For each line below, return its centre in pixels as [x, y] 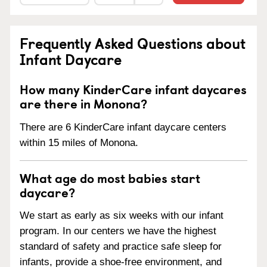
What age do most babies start [110, 177]
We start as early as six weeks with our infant [122, 216]
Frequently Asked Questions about [133, 43]
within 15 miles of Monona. [79, 142]
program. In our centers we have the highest [118, 231]
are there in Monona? [83, 103]
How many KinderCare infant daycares [133, 89]
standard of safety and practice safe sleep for [121, 247]
